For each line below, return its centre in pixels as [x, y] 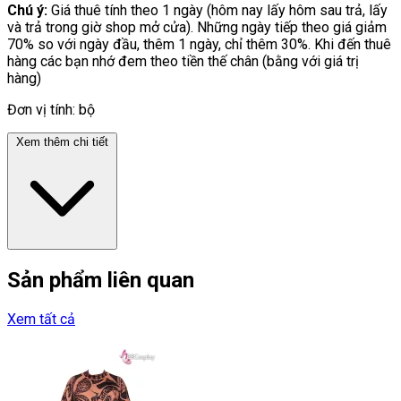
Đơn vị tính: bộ [51, 109]
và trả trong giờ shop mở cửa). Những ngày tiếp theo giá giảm [197, 27]
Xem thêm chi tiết [62, 141]
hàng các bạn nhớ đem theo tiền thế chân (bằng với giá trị [183, 61]
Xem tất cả [41, 319]
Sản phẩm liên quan [101, 280]
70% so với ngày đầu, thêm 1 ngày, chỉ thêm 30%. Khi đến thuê [199, 44]
